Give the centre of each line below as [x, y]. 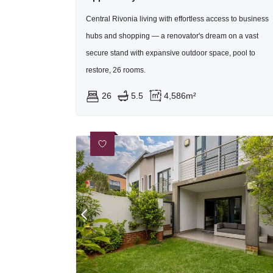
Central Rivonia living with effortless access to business [177, 19]
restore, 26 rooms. [116, 70]
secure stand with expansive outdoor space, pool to [171, 53]
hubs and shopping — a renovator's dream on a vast [172, 36]
